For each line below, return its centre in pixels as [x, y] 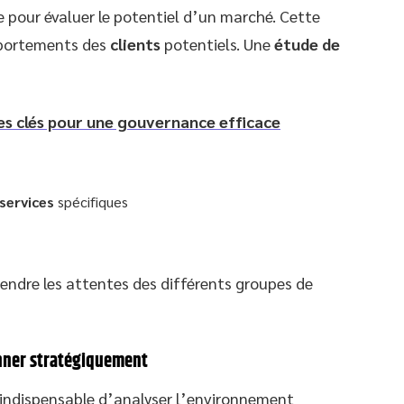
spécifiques [91, 201]
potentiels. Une [217, 43]
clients [135, 43]
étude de [307, 43]
